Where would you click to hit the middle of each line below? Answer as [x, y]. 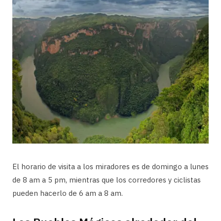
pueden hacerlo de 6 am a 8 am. [69, 193]
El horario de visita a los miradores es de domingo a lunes [110, 167]
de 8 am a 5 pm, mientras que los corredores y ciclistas [107, 180]
